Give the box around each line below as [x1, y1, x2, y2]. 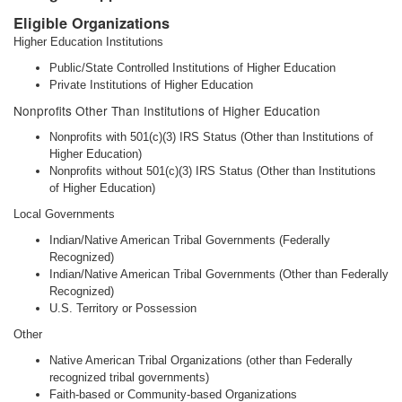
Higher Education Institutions [13, 35, 163, 48]
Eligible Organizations [13, 13, 170, 33]
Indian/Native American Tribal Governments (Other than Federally [49, 267, 389, 281]
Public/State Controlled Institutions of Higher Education [49, 61, 336, 74]
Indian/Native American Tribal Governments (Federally [49, 233, 330, 247]
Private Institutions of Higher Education [49, 78, 253, 92]
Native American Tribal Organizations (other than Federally [49, 354, 353, 367]
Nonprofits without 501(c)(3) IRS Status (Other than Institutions [49, 164, 376, 178]
